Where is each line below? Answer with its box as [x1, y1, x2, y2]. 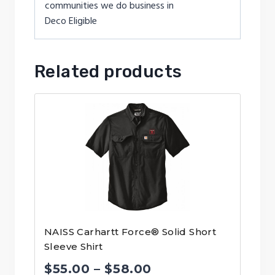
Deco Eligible [45, 14, 97, 28]
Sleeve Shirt [44, 240, 103, 252]
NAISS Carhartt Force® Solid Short [44, 225, 217, 238]
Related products [34, 61, 182, 82]
